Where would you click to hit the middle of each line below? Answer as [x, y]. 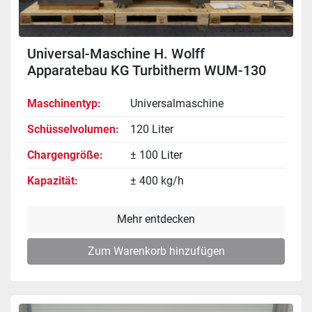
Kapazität [51, 180]
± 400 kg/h [157, 180]
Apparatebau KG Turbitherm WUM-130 [147, 70]
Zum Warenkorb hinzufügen [156, 251]
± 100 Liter [156, 155]
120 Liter [152, 129]
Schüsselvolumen [71, 129]
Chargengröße [63, 155]
